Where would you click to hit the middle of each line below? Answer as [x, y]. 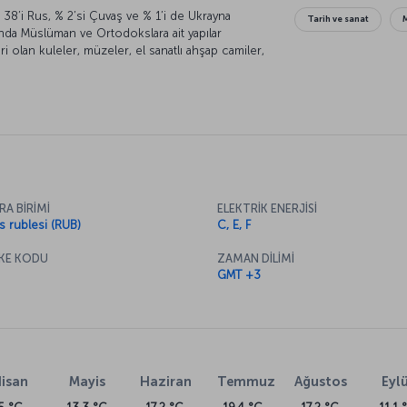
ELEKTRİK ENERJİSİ [267, 209]
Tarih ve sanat [338, 20]
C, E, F [234, 225]
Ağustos [321, 382]
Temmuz [246, 382]
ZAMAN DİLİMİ [256, 259]
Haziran [165, 382]
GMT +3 [239, 275]
